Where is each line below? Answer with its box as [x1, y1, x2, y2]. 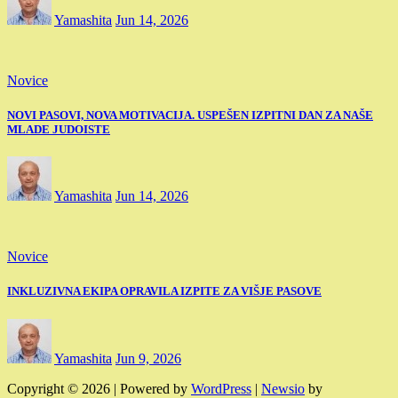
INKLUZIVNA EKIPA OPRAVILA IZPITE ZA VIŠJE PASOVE [7, 284, 322, 298]
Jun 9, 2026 [115, 350, 181, 366]
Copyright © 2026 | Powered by [7, 380, 191, 396]
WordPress [191, 380, 251, 396]
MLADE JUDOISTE [7, 123, 110, 137]
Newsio [261, 380, 305, 396]
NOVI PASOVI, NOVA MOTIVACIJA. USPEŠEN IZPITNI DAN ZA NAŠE [7, 108, 373, 123]
